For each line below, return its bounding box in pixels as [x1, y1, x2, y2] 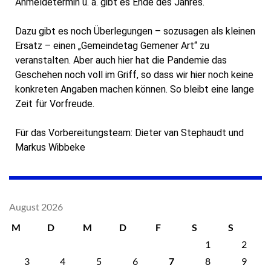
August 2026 [9, 200, 63, 212]
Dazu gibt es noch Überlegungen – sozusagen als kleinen [15, 25, 255, 37]
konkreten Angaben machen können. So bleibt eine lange [15, 83, 254, 95]
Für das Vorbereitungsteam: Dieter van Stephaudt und [15, 126, 244, 139]
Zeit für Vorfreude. [15, 97, 94, 109]
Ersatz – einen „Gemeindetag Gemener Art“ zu [15, 39, 209, 51]
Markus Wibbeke [15, 141, 85, 153]
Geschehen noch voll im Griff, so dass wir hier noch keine [15, 68, 253, 80]
